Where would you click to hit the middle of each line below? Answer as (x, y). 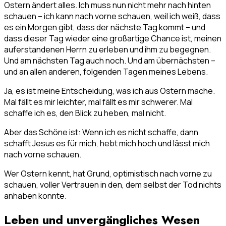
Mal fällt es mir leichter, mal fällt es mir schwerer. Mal (98, 102)
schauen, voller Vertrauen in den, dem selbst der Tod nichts (113, 184)
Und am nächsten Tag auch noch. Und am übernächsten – (110, 60)
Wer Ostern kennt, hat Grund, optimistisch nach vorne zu (108, 173)
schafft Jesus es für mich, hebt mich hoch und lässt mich (107, 143)
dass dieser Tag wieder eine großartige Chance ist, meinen (113, 38)
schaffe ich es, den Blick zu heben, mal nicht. (85, 113)
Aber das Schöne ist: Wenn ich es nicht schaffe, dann (101, 132)
